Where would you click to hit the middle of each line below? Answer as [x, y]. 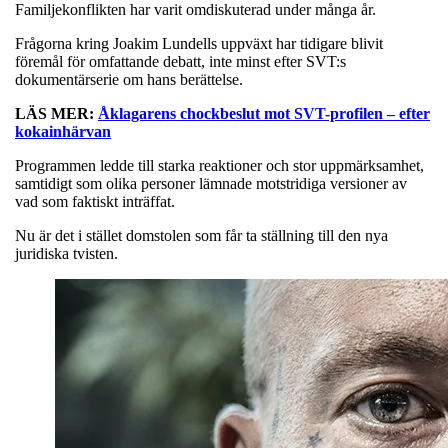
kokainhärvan [63, 131]
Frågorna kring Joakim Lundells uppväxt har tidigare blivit [199, 43]
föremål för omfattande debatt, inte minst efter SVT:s [180, 61]
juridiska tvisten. [66, 253]
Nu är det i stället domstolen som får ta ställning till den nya [201, 235]
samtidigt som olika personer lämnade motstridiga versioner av [211, 183]
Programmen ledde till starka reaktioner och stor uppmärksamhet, [219, 165]
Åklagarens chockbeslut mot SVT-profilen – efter [264, 113]
